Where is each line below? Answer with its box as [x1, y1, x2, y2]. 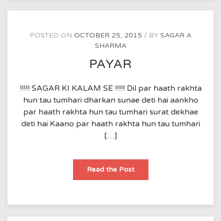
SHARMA [95, 41, 126, 50]
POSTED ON [30, 31, 74, 40]
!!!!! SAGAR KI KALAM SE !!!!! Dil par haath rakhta [19, 83, 202, 93]
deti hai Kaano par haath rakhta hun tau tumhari [21, 119, 200, 129]
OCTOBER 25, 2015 [74, 31, 142, 40]
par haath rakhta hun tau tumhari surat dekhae [23, 107, 198, 117]
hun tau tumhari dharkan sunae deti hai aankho [23, 95, 198, 105]
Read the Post [86, 165, 135, 174]
